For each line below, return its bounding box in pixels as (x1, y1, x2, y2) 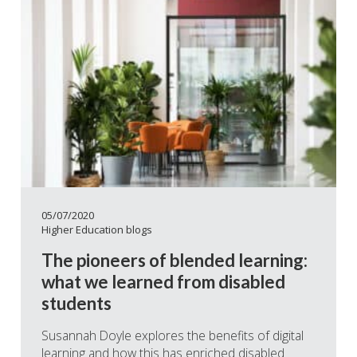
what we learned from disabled (41, 270, 285, 292)
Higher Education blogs (41, 222, 152, 237)
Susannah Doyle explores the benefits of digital (41, 326, 304, 344)
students (41, 292, 112, 314)
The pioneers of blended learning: (41, 249, 308, 271)
